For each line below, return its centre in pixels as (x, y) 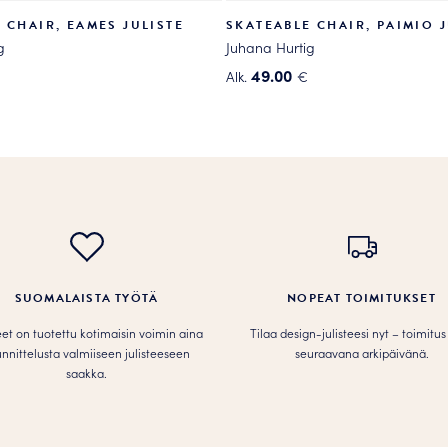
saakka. (86, 373)
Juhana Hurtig (270, 47)
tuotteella (259, 122)
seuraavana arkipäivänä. (361, 353)
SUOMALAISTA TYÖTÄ (86, 298)
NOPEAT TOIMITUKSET (361, 298)
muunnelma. (270, 194)
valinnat (254, 266)
